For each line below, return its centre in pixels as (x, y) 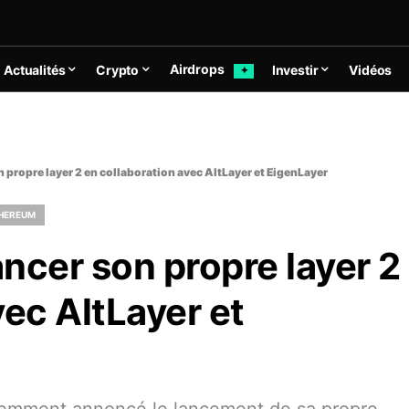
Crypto (118, 69)
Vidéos (371, 69)
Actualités (35, 69)
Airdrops (198, 69)
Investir (295, 69)
